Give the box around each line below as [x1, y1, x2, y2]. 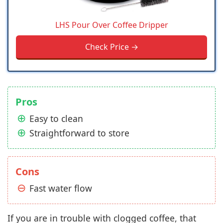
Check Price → [85, 41, 138, 53]
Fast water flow [29, 182, 92, 195]
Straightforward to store [29, 127, 129, 139]
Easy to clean [29, 112, 83, 125]
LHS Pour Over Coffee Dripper [55, 19, 168, 31]
